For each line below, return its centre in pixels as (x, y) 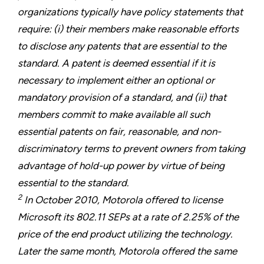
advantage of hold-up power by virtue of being (121, 166)
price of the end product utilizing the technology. (125, 234)
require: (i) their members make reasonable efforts (128, 29)
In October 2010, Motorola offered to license (122, 200)
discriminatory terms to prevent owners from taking (131, 149)
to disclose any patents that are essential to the (122, 46)
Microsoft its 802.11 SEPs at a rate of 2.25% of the (128, 217)
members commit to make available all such (114, 115)
